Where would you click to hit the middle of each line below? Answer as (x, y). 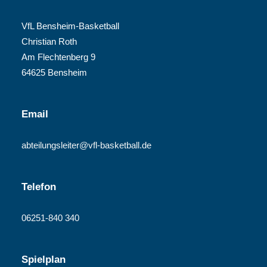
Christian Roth (49, 41)
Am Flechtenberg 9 (58, 57)
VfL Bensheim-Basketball (70, 26)
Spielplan (44, 260)
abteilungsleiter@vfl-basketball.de (86, 145)
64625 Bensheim (54, 72)
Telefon (39, 187)
